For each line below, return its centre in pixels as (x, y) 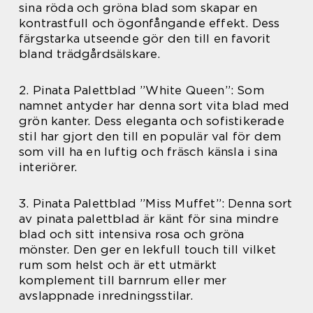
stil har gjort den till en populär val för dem (150, 136)
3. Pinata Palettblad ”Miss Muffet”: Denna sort (156, 203)
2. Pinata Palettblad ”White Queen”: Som (141, 90)
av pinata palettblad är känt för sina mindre (149, 218)
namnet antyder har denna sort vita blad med (154, 105)
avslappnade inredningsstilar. (106, 295)
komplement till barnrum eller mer (123, 280)
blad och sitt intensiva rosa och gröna (132, 234)
